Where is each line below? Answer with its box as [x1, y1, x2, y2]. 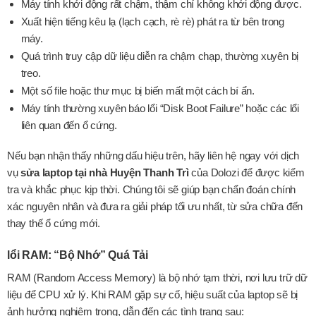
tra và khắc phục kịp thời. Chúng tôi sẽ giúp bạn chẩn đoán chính [7, 183, 296, 196]
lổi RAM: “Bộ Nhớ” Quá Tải [7, 248, 148, 261]
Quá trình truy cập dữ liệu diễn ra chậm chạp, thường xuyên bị [20, 50, 299, 63]
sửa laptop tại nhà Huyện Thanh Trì [20, 166, 189, 179]
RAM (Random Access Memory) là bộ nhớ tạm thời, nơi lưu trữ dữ [7, 271, 308, 284]
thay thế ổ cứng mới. [7, 217, 101, 230]
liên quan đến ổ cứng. [20, 119, 117, 131]
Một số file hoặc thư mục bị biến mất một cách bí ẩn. [20, 84, 255, 97]
